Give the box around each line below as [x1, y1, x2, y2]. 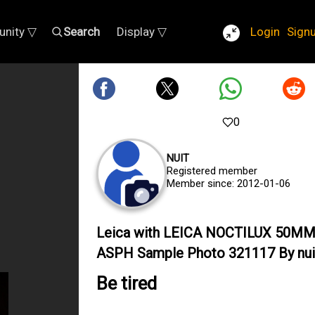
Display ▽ [117, 25, 167, 39]
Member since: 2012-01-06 [167, 177, 290, 190]
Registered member [167, 165, 257, 177]
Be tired [96, 273, 157, 294]
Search [63, 25, 100, 39]
